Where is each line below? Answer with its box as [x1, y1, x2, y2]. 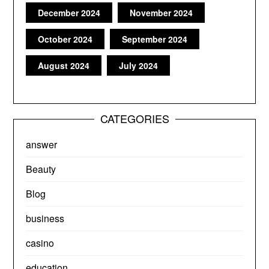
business [26, 211, 65, 225]
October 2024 [38, 33, 93, 45]
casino [26, 236, 55, 250]
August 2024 [38, 59, 90, 71]
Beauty [26, 162, 56, 176]
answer [26, 138, 58, 151]
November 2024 [130, 7, 193, 19]
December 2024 [38, 7, 101, 19]
